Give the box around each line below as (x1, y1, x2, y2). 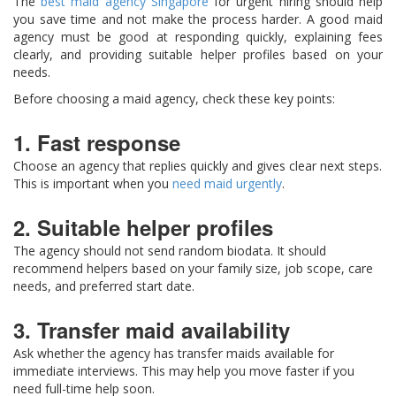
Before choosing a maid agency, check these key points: (13, 90, 335, 108)
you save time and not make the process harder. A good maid (13, 11, 383, 28)
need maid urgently (172, 175, 282, 193)
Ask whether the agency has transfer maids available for (13, 345, 334, 362)
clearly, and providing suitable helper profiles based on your (13, 46, 383, 64)
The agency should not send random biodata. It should (13, 242, 326, 260)
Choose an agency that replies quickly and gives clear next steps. (13, 157, 382, 175)
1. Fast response (13, 127, 180, 158)
